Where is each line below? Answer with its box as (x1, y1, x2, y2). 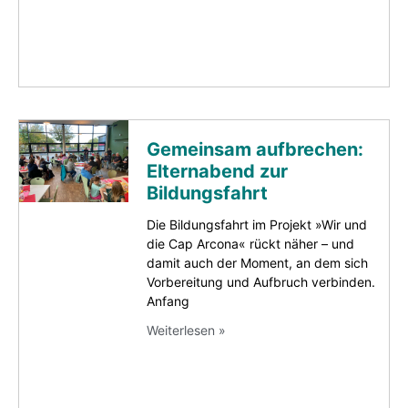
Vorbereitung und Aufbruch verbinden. (147, 274, 375, 291)
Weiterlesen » (147, 322, 226, 339)
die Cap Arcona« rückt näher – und (147, 236, 354, 252)
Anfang (147, 293, 189, 310)
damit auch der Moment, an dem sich (147, 255, 368, 271)
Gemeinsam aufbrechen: (147, 138, 363, 161)
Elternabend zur (147, 160, 288, 183)
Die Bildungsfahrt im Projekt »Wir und (147, 217, 367, 233)
